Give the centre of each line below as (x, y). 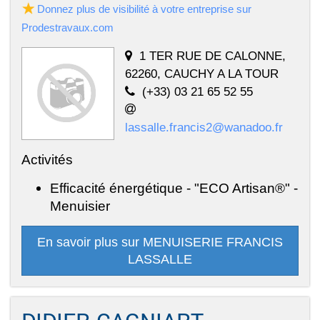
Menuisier (80, 205)
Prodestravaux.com (67, 27)
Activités (47, 159)
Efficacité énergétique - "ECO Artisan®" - (174, 187)
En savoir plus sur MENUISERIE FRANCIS (160, 242)
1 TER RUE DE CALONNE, (212, 55)
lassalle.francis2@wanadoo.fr (204, 127)
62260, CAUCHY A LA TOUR (202, 73)
